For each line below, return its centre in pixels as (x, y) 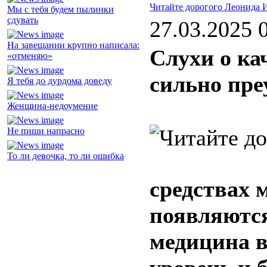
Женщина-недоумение (52, 106)
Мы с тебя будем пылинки (60, 10)
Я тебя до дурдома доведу (60, 81)
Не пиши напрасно (46, 131)
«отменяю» (30, 56)
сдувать (23, 20)
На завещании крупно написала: (73, 45)
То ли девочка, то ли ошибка (66, 156)
